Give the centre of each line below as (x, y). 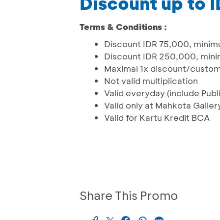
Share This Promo (129, 195)
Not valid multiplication (151, 81)
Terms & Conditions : (123, 27)
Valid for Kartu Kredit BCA (157, 118)
